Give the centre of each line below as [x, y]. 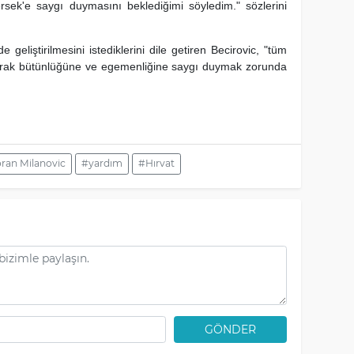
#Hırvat [156, 164]
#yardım [102, 164]
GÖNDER [231, 329]
